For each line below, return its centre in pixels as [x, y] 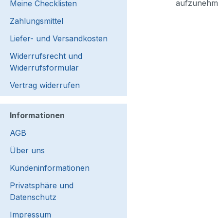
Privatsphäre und [42, 185]
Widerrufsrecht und [46, 56]
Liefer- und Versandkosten [59, 38]
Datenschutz [33, 197]
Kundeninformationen [50, 168]
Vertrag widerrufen [45, 85]
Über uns [27, 150]
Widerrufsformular [44, 68]
